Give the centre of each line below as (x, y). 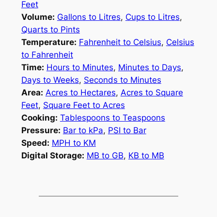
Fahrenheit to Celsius (120, 42)
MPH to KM (74, 143)
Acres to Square (152, 92)
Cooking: (39, 117)
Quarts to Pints (50, 29)
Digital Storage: (53, 155)
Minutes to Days (149, 67)
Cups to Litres (152, 17)
